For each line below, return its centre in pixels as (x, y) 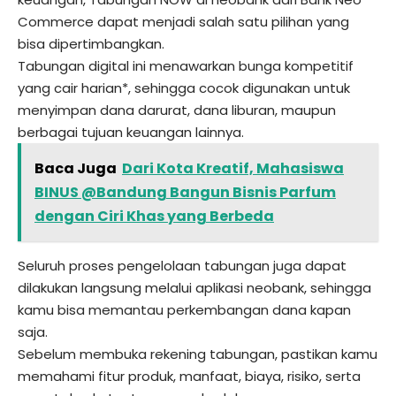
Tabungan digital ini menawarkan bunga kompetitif (186, 66)
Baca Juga (76, 169)
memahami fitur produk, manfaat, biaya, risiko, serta (189, 377)
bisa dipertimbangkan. (91, 44)
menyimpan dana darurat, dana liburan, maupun (177, 110)
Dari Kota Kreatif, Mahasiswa (233, 169)
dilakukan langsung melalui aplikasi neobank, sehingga (194, 288)
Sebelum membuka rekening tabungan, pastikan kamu (198, 354)
